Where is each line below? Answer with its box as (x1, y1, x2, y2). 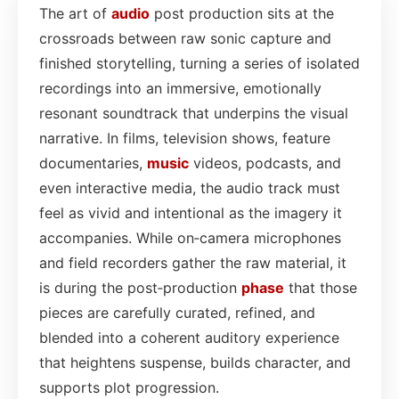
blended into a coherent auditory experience (39, 328, 339, 346)
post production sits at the (150, 4, 334, 22)
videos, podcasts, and (189, 153, 341, 172)
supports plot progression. (39, 378, 219, 396)
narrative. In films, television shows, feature (39, 128, 330, 147)
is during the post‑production (39, 278, 241, 297)
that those (284, 278, 357, 297)
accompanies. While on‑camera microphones (39, 228, 341, 247)
